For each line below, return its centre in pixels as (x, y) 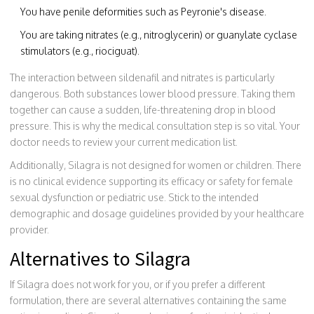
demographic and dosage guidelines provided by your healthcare (157, 213)
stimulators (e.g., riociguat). (80, 50)
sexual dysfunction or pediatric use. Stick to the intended (134, 197)
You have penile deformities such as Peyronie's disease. (143, 11)
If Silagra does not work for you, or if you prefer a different (137, 284)
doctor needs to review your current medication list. (124, 142)
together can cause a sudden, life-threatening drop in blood (143, 109)
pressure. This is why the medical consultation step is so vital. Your (155, 125)
